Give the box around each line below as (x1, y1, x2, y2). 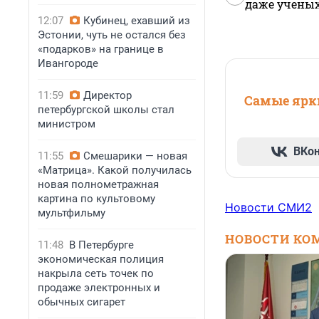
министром (38, 117, 95, 130)
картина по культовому (38, 192, 155, 205)
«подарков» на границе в (38, 43, 164, 56)
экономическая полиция (38, 253, 164, 266)
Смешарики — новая (83, 150, 187, 162)
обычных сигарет (38, 296, 125, 308)
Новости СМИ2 (225, 200, 312, 215)
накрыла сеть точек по (38, 267, 154, 280)
